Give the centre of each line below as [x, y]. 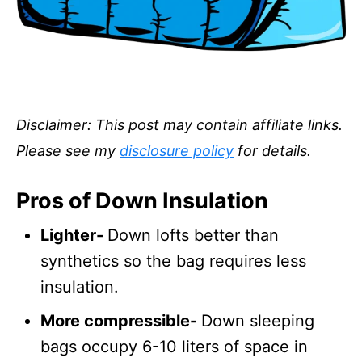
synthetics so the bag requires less [173, 261]
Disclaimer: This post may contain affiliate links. [179, 125]
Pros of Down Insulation [142, 201]
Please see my [68, 151]
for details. [272, 151]
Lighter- [74, 235]
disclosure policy [177, 151]
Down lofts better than [193, 235]
